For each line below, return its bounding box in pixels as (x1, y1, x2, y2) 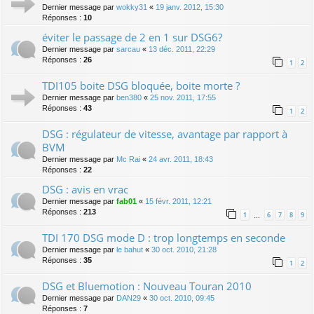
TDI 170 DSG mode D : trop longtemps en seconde (42, 231, 285, 245)
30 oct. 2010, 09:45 (149, 294, 214, 303)
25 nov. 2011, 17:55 (150, 93, 216, 102)
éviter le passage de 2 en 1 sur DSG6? (42, 30, 222, 45)
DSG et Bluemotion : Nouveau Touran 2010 (42, 279, 252, 294)
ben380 (116, 93, 142, 102)
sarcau (116, 45, 140, 54)
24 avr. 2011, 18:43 (149, 155, 213, 164)
